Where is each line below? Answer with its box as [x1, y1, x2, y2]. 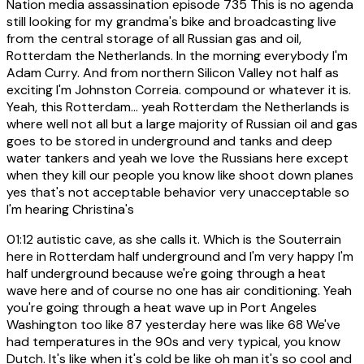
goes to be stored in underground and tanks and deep [6, 132, 332, 149]
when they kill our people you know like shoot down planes [6, 166, 353, 184]
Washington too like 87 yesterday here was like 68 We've [6, 315, 340, 333]
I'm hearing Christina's [6, 200, 134, 218]
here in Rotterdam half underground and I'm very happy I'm [6, 247, 353, 265]
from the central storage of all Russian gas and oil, [6, 29, 301, 47]
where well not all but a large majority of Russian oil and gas [6, 115, 357, 132]
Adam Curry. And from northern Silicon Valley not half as [6, 63, 339, 81]
